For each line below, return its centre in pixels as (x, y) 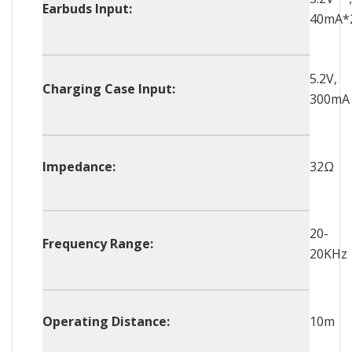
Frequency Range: (98, 244)
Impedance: (79, 166)
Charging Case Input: (109, 88)
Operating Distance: (106, 321)
